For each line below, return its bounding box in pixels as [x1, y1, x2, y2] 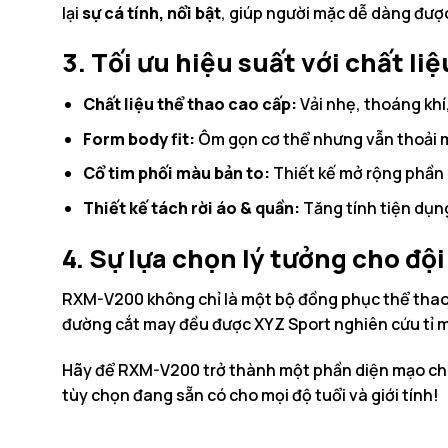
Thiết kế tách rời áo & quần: [82, 196, 300, 219]
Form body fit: [82, 127, 195, 150]
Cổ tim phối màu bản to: [82, 162, 270, 185]
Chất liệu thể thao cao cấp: [82, 93, 297, 116]
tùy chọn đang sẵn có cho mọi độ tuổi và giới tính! [62, 384, 439, 407]
